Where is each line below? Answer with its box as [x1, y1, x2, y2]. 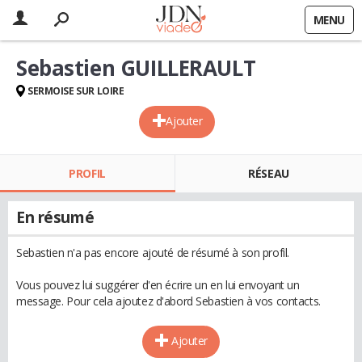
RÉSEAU [248, 166, 289, 181]
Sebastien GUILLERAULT [16, 53, 256, 82]
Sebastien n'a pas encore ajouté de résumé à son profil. [16, 245, 289, 260]
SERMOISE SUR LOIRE [27, 84, 124, 98]
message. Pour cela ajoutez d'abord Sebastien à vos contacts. [16, 293, 321, 309]
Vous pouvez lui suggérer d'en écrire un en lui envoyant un [16, 277, 300, 293]
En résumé [16, 207, 95, 228]
